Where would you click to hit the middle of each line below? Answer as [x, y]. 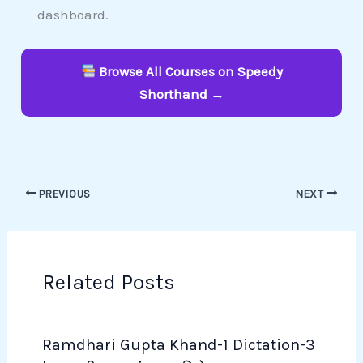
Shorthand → [181, 94]
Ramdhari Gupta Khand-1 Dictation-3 [178, 345]
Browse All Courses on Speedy [190, 72]
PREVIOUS [63, 194]
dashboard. [73, 15]
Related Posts [108, 282]
